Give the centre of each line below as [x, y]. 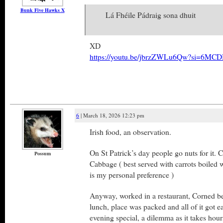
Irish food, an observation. [130, 132]
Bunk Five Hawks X [42, 10]
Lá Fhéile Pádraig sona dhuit [151, 15]
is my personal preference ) [132, 174]
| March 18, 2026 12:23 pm [112, 115]
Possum [42, 153]
